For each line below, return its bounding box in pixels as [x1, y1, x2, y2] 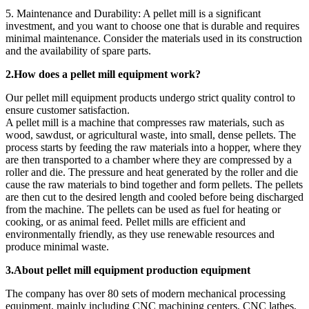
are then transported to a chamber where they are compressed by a [6, 153, 292, 166]
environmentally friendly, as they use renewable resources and [6, 228, 275, 240]
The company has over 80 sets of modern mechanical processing [6, 287, 286, 299]
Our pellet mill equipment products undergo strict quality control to [6, 91, 295, 103]
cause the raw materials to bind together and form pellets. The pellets [6, 178, 303, 190]
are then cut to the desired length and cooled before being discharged [6, 190, 303, 203]
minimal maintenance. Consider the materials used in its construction [6, 32, 302, 44]
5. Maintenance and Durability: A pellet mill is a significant [6, 7, 261, 19]
